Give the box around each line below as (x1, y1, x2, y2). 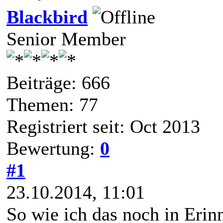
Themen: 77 (6, 94, 98, 115)
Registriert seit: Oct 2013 (6, 115, 200, 137)
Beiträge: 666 (6, 72, 110, 93)
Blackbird (6, 6, 88, 27)
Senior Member (6, 28, 126, 49)
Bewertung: (6, 137, 100, 159)
